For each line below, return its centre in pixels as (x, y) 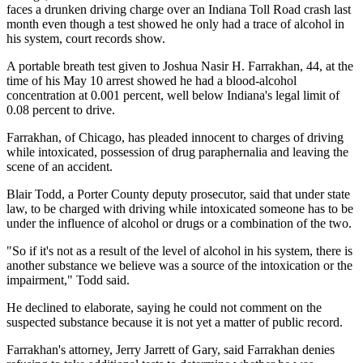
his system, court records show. (86, 38)
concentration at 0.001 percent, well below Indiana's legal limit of (173, 95)
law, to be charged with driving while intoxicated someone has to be (180, 208)
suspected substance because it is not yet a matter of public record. (175, 322)
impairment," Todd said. (68, 280)
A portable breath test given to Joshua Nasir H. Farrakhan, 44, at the (180, 66)
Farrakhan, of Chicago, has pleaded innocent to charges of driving (175, 137)
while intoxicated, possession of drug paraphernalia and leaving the (177, 152)
